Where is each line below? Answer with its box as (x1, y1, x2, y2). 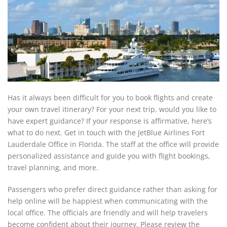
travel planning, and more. (8, 163, 100, 172)
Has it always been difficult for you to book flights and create (8, 93, 213, 102)
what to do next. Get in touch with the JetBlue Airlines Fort (8, 128, 205, 137)
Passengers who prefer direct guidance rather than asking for (8, 184, 217, 194)
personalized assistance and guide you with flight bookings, (8, 151, 210, 161)
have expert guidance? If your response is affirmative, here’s (8, 116, 212, 126)
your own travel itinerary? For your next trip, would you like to (8, 104, 216, 114)
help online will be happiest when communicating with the (8, 196, 208, 206)
